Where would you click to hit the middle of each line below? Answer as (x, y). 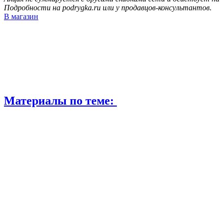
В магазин (21, 16)
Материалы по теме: (60, 100)
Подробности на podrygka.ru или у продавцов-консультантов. (108, 7)
